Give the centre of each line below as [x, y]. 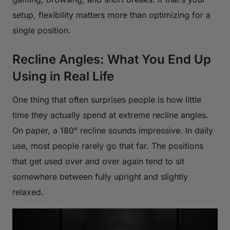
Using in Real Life [63, 76]
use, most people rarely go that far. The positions [108, 146]
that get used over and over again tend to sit [98, 161]
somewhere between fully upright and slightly [100, 176]
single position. [42, 30]
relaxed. [28, 192]
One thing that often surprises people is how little [107, 99]
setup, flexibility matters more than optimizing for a [111, 15]
